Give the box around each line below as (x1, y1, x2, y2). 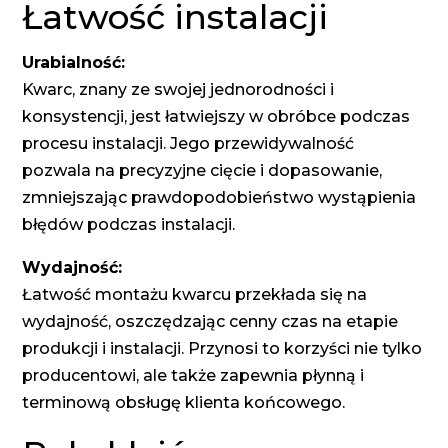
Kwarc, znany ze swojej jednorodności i (22, 80, 335, 100)
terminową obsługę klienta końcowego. (22, 393, 346, 413)
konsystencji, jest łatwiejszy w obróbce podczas (22, 107, 411, 127)
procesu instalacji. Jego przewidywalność (22, 134, 355, 154)
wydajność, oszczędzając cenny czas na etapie (22, 312, 399, 332)
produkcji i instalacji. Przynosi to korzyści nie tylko (22, 339, 423, 359)
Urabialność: (22, 53, 126, 73)
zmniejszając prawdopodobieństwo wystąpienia (22, 188, 417, 208)
